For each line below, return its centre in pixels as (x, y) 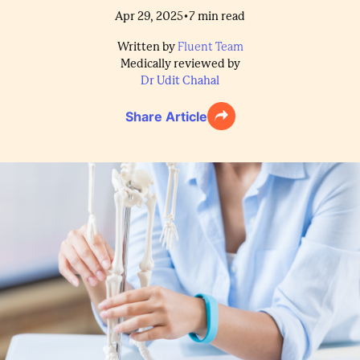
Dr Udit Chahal (180, 81)
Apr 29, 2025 (149, 16)
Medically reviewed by (180, 64)
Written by (146, 47)
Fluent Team (210, 47)
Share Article (166, 116)
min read (221, 16)
